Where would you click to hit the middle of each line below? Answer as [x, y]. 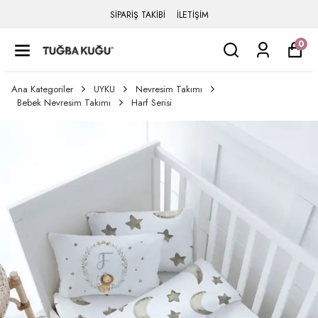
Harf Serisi [152, 103]
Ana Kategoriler [42, 89]
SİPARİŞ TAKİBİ [137, 15]
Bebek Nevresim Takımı [64, 103]
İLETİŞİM [192, 15]
